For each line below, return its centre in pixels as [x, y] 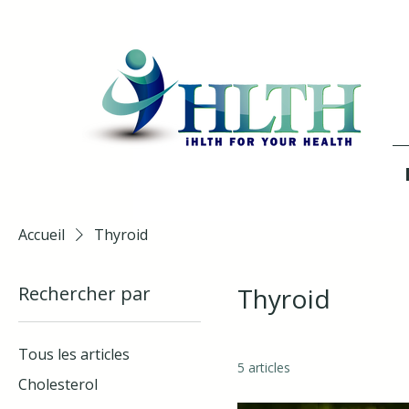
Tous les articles [74, 354]
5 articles [264, 367]
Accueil [42, 235]
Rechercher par [84, 294]
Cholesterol [58, 384]
